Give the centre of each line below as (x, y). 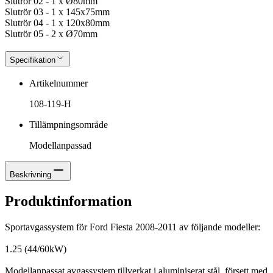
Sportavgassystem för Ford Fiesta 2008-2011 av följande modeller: (133, 227)
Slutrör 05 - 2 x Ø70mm (51, 34)
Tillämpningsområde (69, 124)
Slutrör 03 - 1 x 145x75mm (57, 12)
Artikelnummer (58, 83)
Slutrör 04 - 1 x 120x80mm (57, 23)
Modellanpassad (60, 145)
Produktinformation (68, 201)
